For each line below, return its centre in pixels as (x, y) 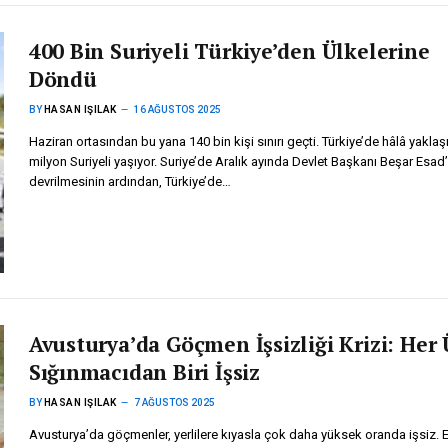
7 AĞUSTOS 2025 (174, 403)
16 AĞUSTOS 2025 (177, 110)
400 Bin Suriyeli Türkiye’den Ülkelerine (229, 51)
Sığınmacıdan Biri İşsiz (144, 372)
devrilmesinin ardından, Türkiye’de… (129, 182)
